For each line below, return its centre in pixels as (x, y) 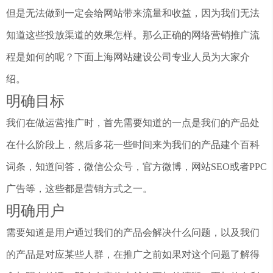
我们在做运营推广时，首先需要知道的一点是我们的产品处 (133, 123)
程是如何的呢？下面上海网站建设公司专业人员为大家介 (128, 57)
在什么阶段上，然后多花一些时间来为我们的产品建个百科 (133, 145)
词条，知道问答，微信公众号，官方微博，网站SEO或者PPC (136, 167)
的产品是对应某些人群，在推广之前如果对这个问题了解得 (133, 255)
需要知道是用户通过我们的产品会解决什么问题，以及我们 (133, 233)
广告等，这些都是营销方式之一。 (79, 189)
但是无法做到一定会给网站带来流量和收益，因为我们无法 (133, 13)
